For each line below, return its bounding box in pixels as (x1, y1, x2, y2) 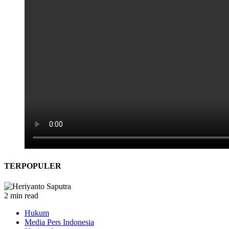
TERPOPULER (4, 162, 61, 171)
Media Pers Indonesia (25, 217, 94, 226)
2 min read (4, 191, 38, 200)
